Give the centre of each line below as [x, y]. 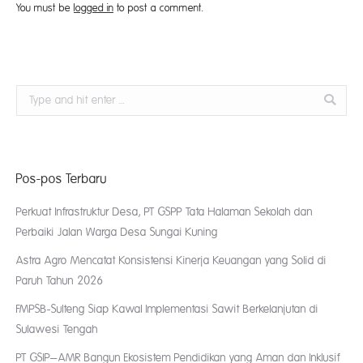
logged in [94, 8]
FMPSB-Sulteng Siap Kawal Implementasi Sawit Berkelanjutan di [167, 309]
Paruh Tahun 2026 [60, 280]
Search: [32, 94]
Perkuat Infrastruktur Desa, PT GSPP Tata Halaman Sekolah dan [164, 211]
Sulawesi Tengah [57, 329]
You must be [45, 8]
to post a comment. [159, 8]
